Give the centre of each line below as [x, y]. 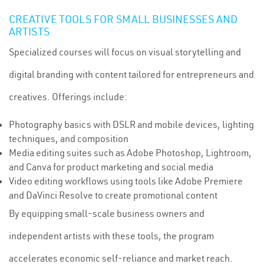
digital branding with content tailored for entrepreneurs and [131, 74]
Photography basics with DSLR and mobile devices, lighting [131, 124]
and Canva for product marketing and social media [111, 167]
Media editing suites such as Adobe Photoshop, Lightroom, [130, 153]
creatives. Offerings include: [68, 97]
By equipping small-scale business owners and [107, 213]
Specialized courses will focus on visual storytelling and [125, 52]
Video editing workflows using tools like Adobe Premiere [126, 181]
